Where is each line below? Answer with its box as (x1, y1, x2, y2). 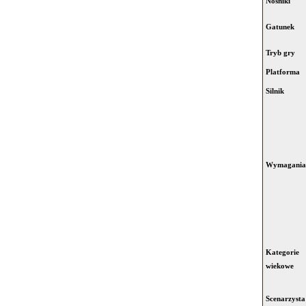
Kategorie (266, 248, 299, 257)
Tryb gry (266, 48, 295, 57)
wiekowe (266, 262, 294, 270)
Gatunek (266, 23, 294, 31)
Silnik (266, 87, 284, 96)
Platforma (266, 68, 300, 76)
